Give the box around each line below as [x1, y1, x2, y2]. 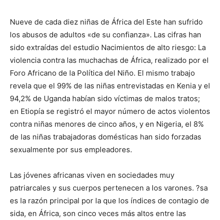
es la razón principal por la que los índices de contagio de [10, 196, 209, 206]
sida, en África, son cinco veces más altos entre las [10, 209, 186, 219]
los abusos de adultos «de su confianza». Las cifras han [10, 30, 201, 40]
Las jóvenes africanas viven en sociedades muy [10, 170, 174, 180]
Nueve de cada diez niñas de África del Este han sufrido [10, 17, 203, 27]
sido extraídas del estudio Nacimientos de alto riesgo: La [10, 43, 206, 53]
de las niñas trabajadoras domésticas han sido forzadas [10, 132, 201, 142]
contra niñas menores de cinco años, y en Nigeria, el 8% [10, 119, 204, 129]
